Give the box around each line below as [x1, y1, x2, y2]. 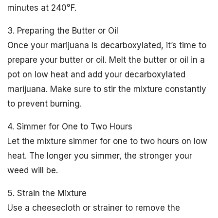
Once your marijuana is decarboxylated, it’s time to [7, 40, 206, 50]
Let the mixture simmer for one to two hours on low [7, 136, 207, 146]
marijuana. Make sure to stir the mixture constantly [7, 84, 206, 94]
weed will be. [7, 165, 58, 175]
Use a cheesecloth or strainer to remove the [7, 203, 180, 213]
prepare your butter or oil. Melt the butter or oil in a [7, 55, 205, 65]
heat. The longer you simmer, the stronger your [7, 151, 192, 161]
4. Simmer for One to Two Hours [7, 122, 132, 131]
